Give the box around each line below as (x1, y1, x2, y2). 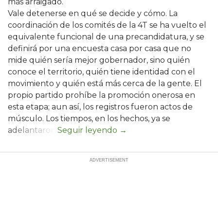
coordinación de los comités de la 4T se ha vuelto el (8, 20, 206, 30)
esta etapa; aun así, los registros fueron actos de (8, 102, 193, 112)
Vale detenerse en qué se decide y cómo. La (8, 9, 178, 18)
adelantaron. (8, 126, 57, 135)
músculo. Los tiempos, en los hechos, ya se (8, 114, 170, 124)
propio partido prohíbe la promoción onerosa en (8, 91, 195, 100)
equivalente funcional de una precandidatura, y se (8, 32, 204, 42)
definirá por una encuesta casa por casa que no (8, 44, 191, 54)
